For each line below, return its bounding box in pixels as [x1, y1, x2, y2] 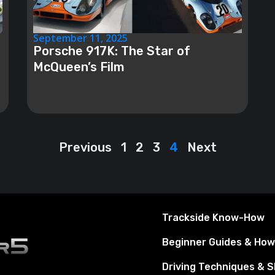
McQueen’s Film [33, 60, 125, 74]
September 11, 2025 [33, 31, 128, 45]
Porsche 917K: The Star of [33, 44, 190, 58]
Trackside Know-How [161, 212, 265, 223]
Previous [58, 140, 112, 155]
